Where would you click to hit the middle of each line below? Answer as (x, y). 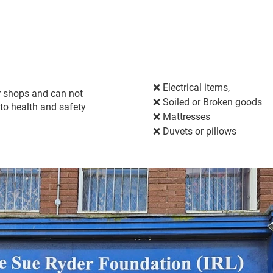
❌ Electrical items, (191, 87)
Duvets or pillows (200, 131)
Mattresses (186, 117)
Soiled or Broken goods (212, 102)
